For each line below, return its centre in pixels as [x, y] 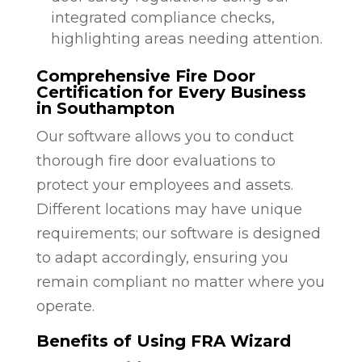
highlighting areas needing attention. [186, 38]
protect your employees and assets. [164, 185]
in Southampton [105, 108]
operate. [65, 306]
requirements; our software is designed [178, 233]
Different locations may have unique [169, 209]
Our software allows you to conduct [165, 136]
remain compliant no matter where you [180, 282]
